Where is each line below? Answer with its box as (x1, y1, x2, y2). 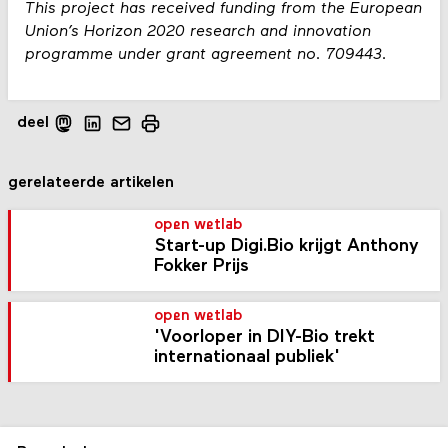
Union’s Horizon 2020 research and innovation (24, 24, 371, 41)
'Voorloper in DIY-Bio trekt (154, 328, 376, 348)
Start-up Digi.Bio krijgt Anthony (154, 236, 420, 256)
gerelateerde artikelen (8, 175, 175, 192)
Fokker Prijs (154, 256, 250, 276)
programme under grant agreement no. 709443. (24, 47, 387, 64)
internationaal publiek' (154, 348, 341, 368)
